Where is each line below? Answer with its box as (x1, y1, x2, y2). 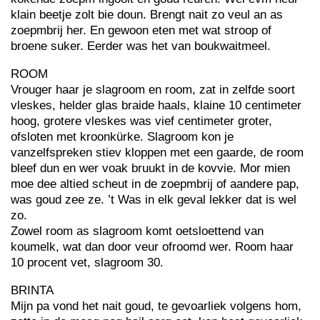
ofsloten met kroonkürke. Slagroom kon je (11, 130, 234, 144)
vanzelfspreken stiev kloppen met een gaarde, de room (11, 146, 304, 159)
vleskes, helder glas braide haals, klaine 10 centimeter (11, 99, 301, 112)
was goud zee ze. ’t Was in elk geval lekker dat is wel (11, 193, 296, 206)
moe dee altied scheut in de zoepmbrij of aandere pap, (11, 177, 299, 191)
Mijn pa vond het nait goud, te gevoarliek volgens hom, (11, 299, 301, 313)
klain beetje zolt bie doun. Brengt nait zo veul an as (11, 8, 283, 21)
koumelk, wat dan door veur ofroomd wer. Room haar (11, 240, 294, 254)
